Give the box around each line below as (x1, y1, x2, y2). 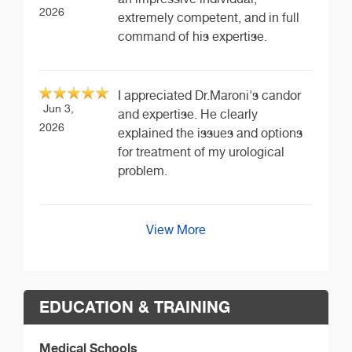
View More (146, 222, 206, 237)
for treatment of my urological (118, 144, 284, 159)
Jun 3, (43, 101, 74, 115)
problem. (118, 163, 167, 178)
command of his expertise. (118, 28, 267, 44)
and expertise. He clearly (118, 106, 258, 122)
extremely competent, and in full (118, 9, 299, 25)
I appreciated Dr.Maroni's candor (118, 87, 301, 103)
